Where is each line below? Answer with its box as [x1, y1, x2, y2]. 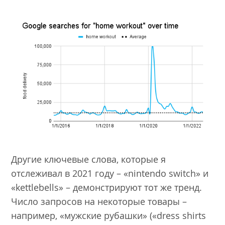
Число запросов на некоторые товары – [11, 195, 187, 208]
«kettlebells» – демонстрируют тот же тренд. [11, 181, 202, 194]
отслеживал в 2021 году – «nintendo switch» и [11, 167, 209, 180]
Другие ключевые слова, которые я [11, 153, 166, 166]
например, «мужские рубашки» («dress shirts [11, 209, 206, 222]
